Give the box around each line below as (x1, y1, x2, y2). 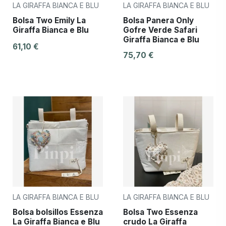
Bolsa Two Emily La (13, 15, 86, 25)
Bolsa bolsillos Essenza (13, 207, 103, 217)
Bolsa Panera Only (123, 15, 194, 25)
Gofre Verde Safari (123, 25, 197, 35)
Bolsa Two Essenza (123, 207, 198, 217)
